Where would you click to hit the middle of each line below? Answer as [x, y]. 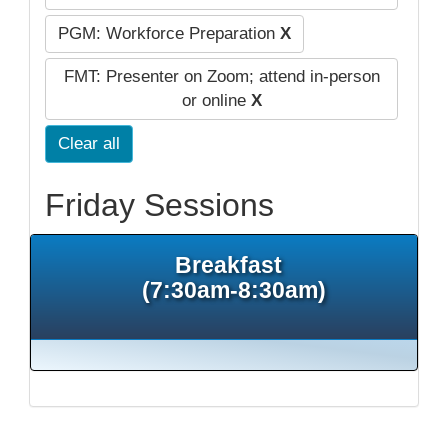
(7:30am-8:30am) [234, 289]
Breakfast [234, 264]
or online [216, 100]
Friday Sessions [159, 204]
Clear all [88, 143]
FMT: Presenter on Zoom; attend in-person [221, 76]
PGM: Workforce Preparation [168, 33]
